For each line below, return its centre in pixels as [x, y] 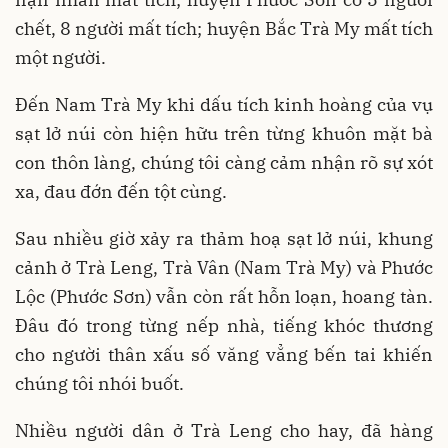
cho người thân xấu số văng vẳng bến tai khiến [224, 354]
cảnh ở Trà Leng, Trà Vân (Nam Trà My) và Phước [224, 267]
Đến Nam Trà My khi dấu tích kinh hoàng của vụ [224, 104]
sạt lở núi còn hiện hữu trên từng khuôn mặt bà [224, 133]
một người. [60, 57]
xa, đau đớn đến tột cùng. [121, 191]
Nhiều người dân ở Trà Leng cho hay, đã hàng [224, 430]
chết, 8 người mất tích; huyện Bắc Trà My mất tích [224, 28]
